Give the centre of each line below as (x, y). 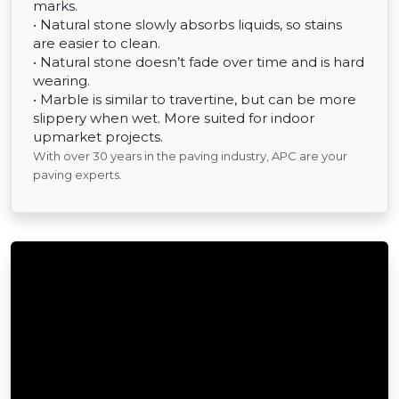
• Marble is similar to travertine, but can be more (195, 100)
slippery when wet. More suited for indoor (174, 118)
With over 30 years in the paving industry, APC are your (190, 156)
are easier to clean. (97, 44)
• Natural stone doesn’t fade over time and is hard (199, 62)
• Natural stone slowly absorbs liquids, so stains (187, 25)
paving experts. (77, 175)
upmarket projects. (98, 137)
